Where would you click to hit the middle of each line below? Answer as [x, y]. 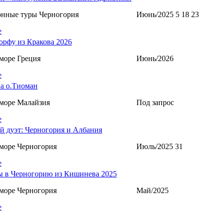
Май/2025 [153, 190]
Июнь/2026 [155, 58]
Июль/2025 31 [160, 146]
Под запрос [155, 102]
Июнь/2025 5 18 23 [168, 14]
